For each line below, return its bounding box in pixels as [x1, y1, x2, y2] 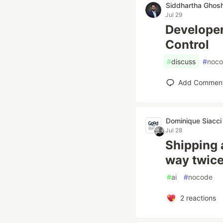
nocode [188, 173, 213, 181]
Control [165, 37, 209, 52]
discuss [171, 57, 196, 66]
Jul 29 [165, 11, 182, 18]
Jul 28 [165, 126, 182, 134]
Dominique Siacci [166, 116, 222, 125]
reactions [184, 194, 216, 202]
